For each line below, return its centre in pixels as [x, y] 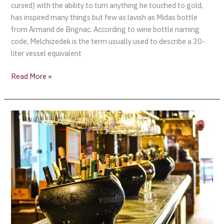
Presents [25, 152]
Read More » [32, 76]
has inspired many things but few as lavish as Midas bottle [104, 17]
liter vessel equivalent [46, 53]
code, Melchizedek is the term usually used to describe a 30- [108, 41]
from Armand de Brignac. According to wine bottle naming [105, 29]
